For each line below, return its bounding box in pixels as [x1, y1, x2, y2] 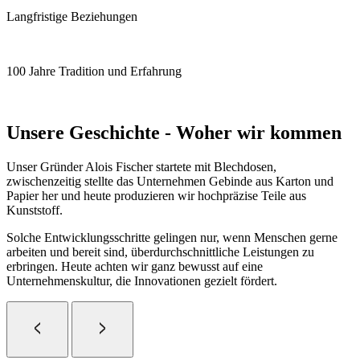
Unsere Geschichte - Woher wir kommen [6, 122, 342, 144]
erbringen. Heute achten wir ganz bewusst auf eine [6, 260, 263, 274]
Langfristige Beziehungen [6, 10, 137, 24]
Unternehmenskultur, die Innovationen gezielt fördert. [6, 274, 277, 288]
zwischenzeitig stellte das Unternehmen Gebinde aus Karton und [6, 174, 333, 189]
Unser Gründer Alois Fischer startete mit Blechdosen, [6, 160, 276, 174]
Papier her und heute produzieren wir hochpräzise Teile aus [6, 189, 306, 203]
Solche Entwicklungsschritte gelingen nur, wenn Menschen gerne [6, 231, 337, 245]
